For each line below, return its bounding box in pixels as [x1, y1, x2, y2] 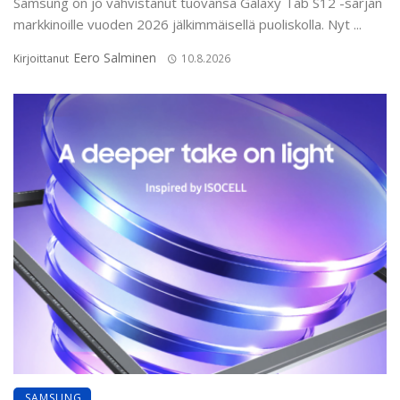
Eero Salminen [73, 49, 156, 67]
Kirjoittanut [13, 51, 71, 67]
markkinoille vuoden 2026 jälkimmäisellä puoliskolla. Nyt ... [13, 15, 362, 34]
